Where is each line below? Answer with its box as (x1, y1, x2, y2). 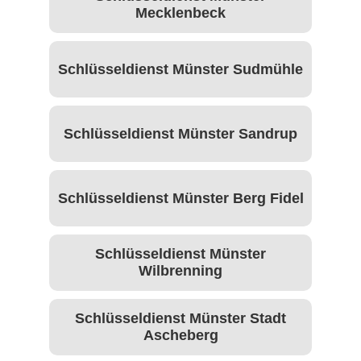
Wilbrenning (139, 263, 222, 280)
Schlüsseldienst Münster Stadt (75, 310, 286, 327)
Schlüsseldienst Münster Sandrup (64, 125, 297, 142)
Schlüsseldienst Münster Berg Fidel (57, 189, 304, 206)
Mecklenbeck (135, 5, 226, 22)
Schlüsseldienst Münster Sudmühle (58, 60, 303, 77)
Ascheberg (143, 327, 218, 344)
